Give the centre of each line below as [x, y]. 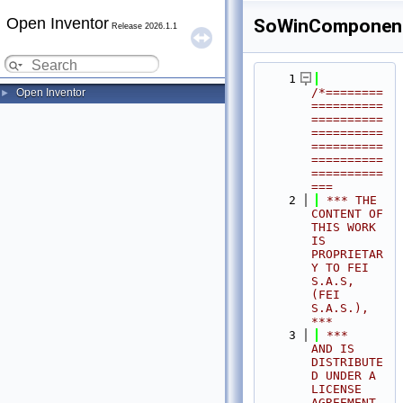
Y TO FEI [340, 268]
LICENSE [336, 389]
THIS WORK [344, 227]
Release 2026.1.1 [143, 26]
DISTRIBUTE [347, 362]
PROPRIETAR [347, 254]
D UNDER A [344, 376]
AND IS [333, 349]
